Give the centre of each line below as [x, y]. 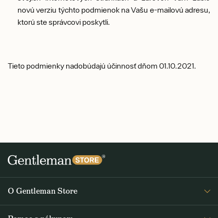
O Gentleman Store [43, 191]
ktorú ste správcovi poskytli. [64, 22]
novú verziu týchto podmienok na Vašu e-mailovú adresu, [114, 10]
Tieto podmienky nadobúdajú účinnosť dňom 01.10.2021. [102, 66]
